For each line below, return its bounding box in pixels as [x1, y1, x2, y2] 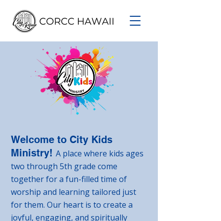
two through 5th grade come [11, 161, 117, 172]
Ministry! [11, 147, 53, 159]
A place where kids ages [56, 148, 144, 159]
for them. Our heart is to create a [11, 199, 133, 210]
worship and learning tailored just [11, 186, 136, 197]
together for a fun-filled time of [11, 174, 127, 184]
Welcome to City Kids [11, 134, 112, 146]
